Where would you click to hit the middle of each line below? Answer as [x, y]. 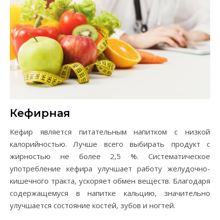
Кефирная [40, 113]
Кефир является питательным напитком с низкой [110, 131]
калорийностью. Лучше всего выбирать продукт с [110, 144]
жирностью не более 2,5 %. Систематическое [110, 156]
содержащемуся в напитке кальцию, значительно [110, 193]
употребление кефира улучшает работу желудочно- [110, 168]
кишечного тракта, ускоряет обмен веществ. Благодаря [110, 180]
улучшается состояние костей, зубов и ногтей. [93, 205]
